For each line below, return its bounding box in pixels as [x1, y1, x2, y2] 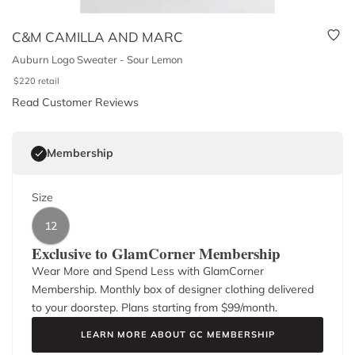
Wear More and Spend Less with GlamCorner [32, 264, 264, 278]
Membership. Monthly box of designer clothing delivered [32, 282, 314, 296]
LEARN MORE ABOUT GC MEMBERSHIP [80, 329, 275, 340]
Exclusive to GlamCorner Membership [32, 242, 281, 264]
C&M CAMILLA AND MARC [12, 29, 183, 45]
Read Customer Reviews [12, 95, 139, 109]
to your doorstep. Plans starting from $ [32, 300, 227, 315]
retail [38, 75, 60, 86]
